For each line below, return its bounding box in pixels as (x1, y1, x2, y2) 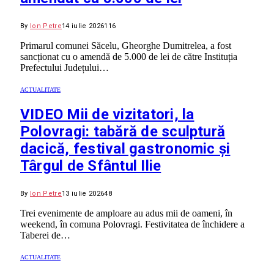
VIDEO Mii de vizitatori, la (20, 106, 194, 124)
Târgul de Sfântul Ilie (20, 157, 161, 175)
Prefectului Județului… (20, 62, 109, 73)
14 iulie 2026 (62, 21, 105, 30)
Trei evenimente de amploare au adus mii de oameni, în (20, 208, 232, 219)
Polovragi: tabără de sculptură (20, 123, 226, 141)
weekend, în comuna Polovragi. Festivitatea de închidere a (20, 219, 245, 230)
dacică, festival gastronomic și (20, 140, 231, 158)
